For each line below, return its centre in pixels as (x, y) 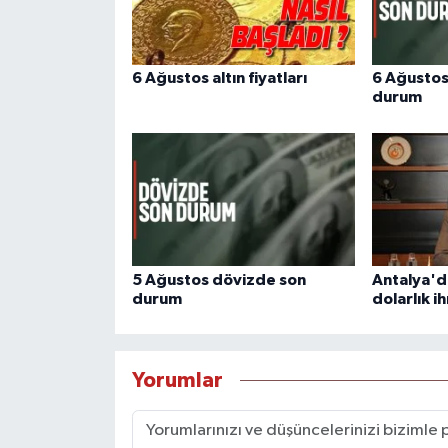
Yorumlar (177, 381)
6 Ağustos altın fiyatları (219, 78)
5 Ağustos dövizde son (218, 279)
